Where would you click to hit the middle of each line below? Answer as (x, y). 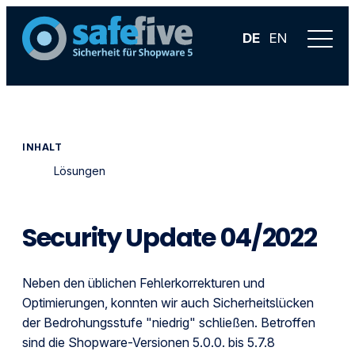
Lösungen (80, 171)
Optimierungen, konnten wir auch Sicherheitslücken (168, 303)
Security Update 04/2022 (170, 237)
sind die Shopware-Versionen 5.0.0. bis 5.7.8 (149, 342)
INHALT (42, 147)
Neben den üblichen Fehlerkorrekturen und (143, 283)
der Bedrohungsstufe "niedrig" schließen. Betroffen (169, 323)
